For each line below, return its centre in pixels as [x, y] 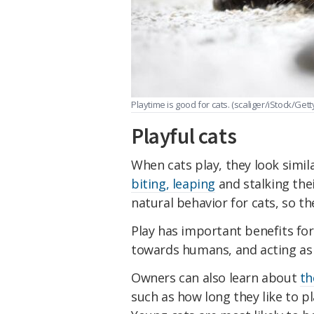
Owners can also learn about [216, 277]
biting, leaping [173, 184]
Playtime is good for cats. [182, 105]
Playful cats [184, 136]
